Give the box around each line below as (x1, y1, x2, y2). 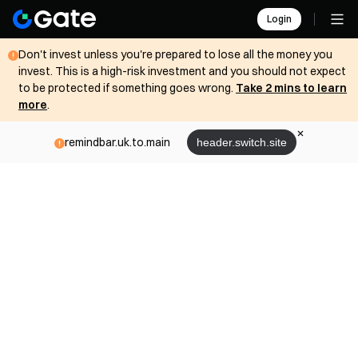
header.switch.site (196, 136, 287, 149)
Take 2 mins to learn (236, 81, 347, 95)
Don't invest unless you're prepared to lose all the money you (18, 47, 332, 62)
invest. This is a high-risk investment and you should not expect (18, 64, 346, 78)
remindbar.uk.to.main (64, 134, 170, 149)
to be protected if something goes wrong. (18, 81, 236, 95)
